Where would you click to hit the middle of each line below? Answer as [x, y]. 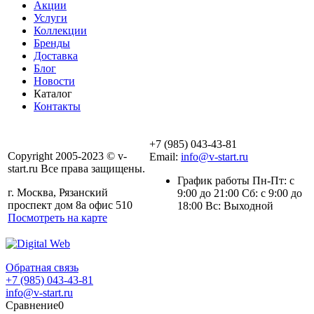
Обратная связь [42, 267]
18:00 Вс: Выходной [225, 205]
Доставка [56, 55]
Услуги [50, 18]
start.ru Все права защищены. [76, 168]
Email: [165, 156]
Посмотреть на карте [57, 217]
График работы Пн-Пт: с [236, 180]
